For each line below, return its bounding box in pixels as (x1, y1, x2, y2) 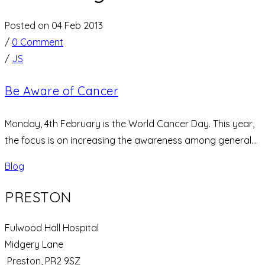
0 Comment (12, 36, 63, 49)
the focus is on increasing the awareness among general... (5, 134, 257, 146)
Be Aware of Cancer (5, 83, 118, 98)
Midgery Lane (5, 238, 63, 250)
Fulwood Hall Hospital (5, 221, 101, 234)
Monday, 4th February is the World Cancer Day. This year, (5, 117, 254, 130)
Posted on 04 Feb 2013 (5, 20, 103, 32)
